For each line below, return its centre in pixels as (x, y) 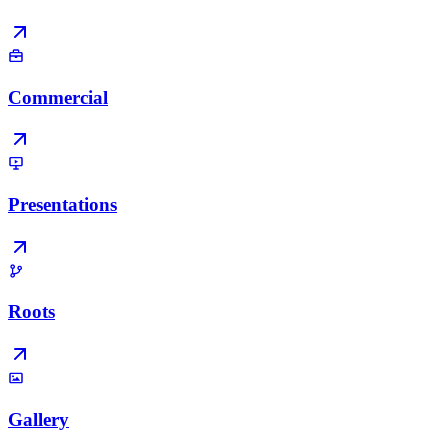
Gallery (38, 419)
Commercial (58, 97)
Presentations (62, 204)
